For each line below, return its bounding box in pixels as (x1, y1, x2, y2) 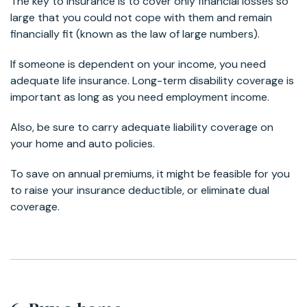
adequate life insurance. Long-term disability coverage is (10, 73, 294, 88)
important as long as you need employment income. (10, 89, 269, 104)
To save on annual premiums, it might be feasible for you (10, 166, 290, 181)
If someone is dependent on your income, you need (10, 56, 266, 71)
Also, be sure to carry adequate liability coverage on (10, 119, 273, 134)
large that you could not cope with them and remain (10, 10, 272, 25)
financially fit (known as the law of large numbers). (10, 26, 260, 41)
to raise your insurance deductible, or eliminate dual (10, 182, 269, 197)
